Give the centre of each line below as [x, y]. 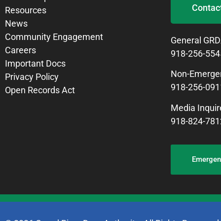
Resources [26, 10]
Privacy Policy [32, 76]
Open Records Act [40, 90]
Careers [20, 50]
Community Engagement [54, 37]
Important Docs [35, 63]
